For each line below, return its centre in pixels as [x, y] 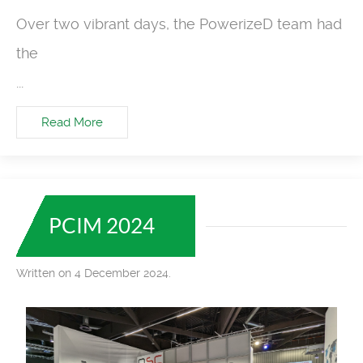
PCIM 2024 [102, 226]
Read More [72, 123]
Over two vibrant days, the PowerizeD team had [179, 23]
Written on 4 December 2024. [94, 273]
